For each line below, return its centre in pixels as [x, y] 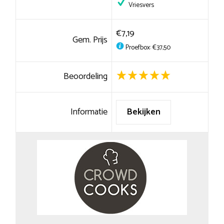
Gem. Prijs [90, 40]
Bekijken [143, 112]
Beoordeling [86, 77]
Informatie [89, 112]
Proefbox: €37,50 [147, 48]
